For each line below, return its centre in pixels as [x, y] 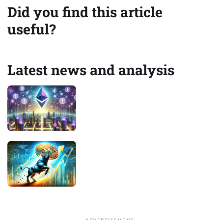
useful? [32, 29]
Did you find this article [85, 12]
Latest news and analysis [91, 70]
